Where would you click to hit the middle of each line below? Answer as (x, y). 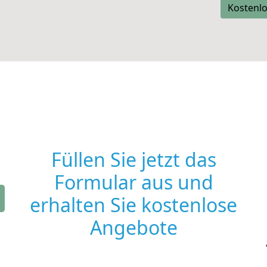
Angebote (133, 227)
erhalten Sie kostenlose (133, 205)
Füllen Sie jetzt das (133, 159)
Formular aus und (133, 182)
